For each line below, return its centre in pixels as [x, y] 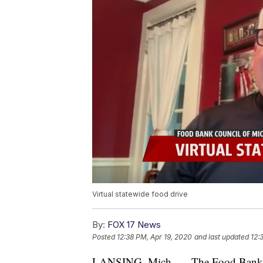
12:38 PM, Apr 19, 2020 [154, 237]
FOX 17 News [134, 224]
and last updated [222, 237]
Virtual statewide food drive [140, 194]
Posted [104, 237]
